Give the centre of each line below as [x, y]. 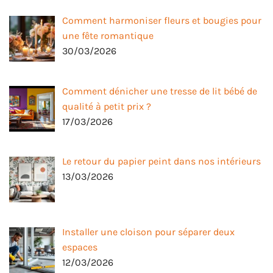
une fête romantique [108, 35]
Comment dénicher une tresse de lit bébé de [160, 91]
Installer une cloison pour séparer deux [148, 232]
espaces [80, 247]
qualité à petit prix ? [107, 106]
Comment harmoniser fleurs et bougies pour [162, 20]
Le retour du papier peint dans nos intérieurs [161, 161]
